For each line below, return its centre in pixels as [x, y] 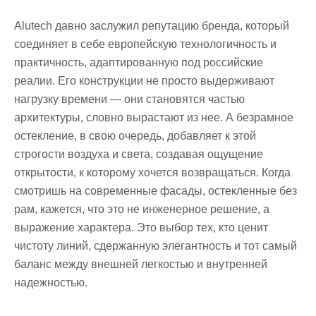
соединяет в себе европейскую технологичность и [145, 44]
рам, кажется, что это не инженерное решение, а [142, 209]
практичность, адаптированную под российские [139, 63]
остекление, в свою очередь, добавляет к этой [135, 136]
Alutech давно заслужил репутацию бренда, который [152, 26]
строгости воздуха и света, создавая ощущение [139, 154]
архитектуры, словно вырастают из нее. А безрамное [154, 118]
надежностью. [51, 283]
